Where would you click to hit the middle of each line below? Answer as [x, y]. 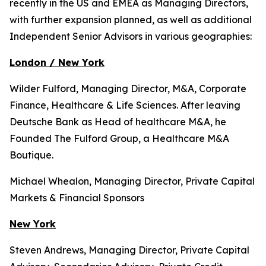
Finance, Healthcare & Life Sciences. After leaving [125, 105]
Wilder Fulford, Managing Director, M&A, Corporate [128, 88]
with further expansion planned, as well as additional [131, 20]
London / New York [57, 62]
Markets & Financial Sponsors [77, 198]
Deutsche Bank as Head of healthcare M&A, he [118, 122]
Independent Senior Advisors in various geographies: [131, 36]
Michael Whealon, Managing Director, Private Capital [132, 181]
